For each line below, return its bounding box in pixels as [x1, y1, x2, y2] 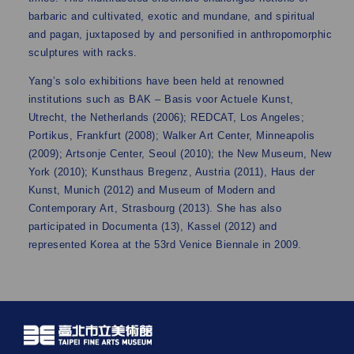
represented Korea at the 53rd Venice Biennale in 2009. [28, 239, 302, 250]
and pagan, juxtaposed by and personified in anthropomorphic [28, 28, 333, 40]
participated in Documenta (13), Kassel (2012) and [28, 220, 277, 232]
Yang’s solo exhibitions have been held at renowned [28, 75, 284, 87]
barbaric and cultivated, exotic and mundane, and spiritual [28, 10, 315, 22]
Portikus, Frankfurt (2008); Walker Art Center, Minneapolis [28, 130, 315, 141]
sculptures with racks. [28, 47, 141, 58]
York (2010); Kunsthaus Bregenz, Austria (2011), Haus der [28, 166, 315, 178]
